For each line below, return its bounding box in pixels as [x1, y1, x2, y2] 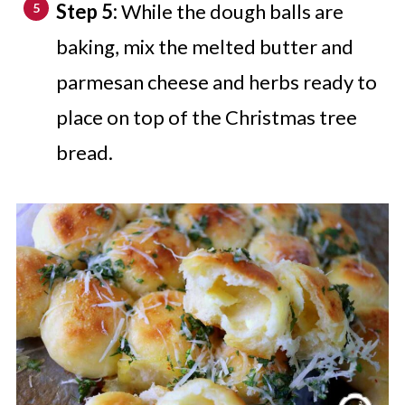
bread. [55, 139, 113, 165]
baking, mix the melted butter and [55, 33, 353, 59]
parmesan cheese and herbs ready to [55, 69, 377, 94]
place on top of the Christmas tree [55, 104, 357, 129]
